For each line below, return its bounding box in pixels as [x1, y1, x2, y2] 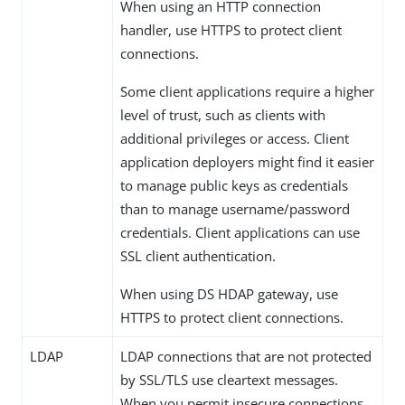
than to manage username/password [120, 200, 350, 219]
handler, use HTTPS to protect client [120, 21, 342, 40]
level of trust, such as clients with [120, 106, 325, 125]
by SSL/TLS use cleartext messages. [120, 371, 338, 390]
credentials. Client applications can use [120, 223, 360, 242]
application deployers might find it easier [120, 153, 374, 172]
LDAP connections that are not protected [120, 347, 372, 366]
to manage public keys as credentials [120, 176, 348, 195]
